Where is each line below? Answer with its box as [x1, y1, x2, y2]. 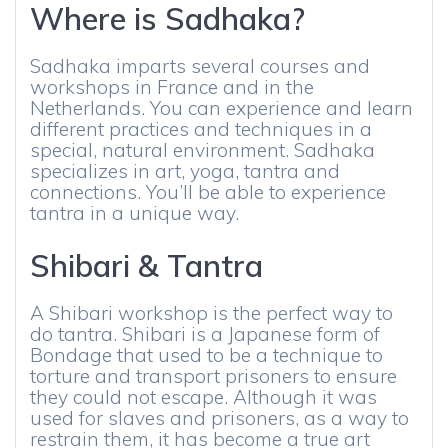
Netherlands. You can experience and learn [30, 96, 413, 120]
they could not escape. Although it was [30, 385, 377, 409]
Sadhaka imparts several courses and [30, 54, 370, 78]
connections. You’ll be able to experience [30, 180, 386, 204]
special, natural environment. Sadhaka [30, 138, 375, 162]
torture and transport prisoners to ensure [30, 364, 397, 388]
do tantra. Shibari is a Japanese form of [30, 322, 380, 346]
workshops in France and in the [30, 75, 314, 99]
